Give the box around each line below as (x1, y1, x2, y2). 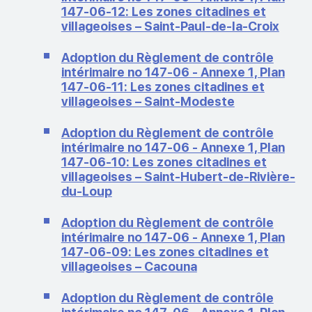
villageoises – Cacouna (61, 258, 197, 274)
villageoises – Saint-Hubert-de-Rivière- (61, 169, 295, 184)
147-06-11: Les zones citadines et (61, 79, 265, 94)
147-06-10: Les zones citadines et (61, 154, 267, 169)
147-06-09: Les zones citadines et (61, 244, 269, 259)
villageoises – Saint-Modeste (61, 93, 235, 109)
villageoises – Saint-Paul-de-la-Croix (61, 18, 279, 33)
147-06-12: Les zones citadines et (61, 3, 266, 19)
